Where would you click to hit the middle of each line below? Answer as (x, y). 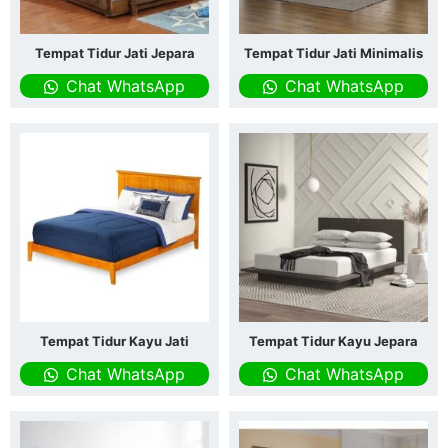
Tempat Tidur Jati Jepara (114, 52)
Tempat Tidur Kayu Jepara (333, 340)
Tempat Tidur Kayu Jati (114, 340)
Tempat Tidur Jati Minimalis (333, 52)
